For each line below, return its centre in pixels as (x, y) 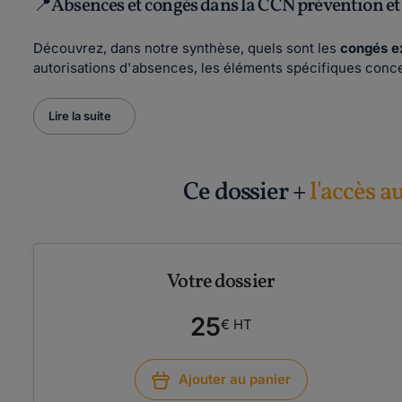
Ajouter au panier (234, 379)
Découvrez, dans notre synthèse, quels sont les (187, 48)
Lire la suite (80, 116)
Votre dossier (221, 282)
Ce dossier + (246, 192)
